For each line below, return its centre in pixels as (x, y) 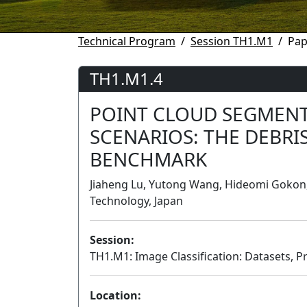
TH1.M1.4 (126, 78)
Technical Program (127, 41)
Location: (115, 295)
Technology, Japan (136, 201)
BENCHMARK (148, 159)
